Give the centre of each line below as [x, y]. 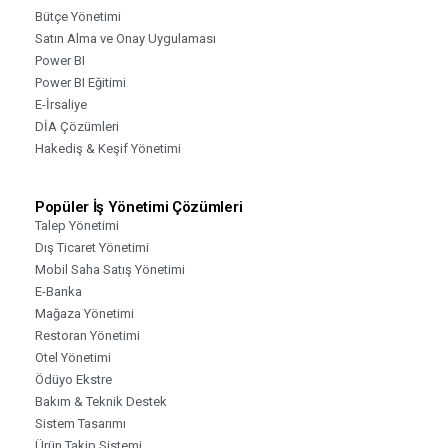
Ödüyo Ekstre [73, 379]
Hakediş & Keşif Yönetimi [108, 148]
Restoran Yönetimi [87, 335]
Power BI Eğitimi [80, 82]
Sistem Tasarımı [80, 423]
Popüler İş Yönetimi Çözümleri [139, 206]
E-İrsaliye [61, 104]
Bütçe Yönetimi [78, 16]
